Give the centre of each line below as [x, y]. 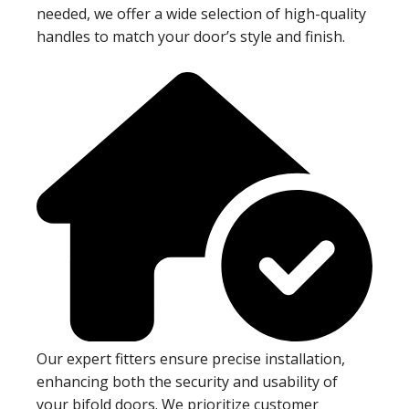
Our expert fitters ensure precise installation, [191, 358]
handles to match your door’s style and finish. [191, 37]
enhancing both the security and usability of [187, 381]
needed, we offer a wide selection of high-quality [201, 14]
